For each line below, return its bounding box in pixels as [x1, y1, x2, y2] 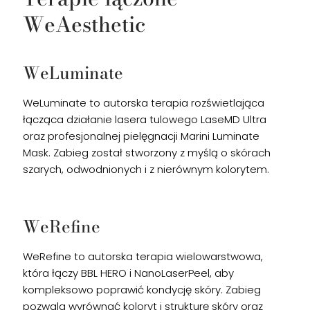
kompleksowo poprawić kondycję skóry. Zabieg [23, 282, 261, 297]
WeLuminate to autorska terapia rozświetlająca [23, 95, 264, 110]
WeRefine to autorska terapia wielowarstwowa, [23, 249, 263, 264]
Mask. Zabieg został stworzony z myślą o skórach [23, 145, 271, 160]
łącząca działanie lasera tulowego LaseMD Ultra [23, 112, 266, 127]
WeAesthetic [23, 8, 145, 40]
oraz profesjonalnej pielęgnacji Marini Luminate [23, 129, 259, 143]
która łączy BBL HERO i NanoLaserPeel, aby [23, 266, 234, 280]
